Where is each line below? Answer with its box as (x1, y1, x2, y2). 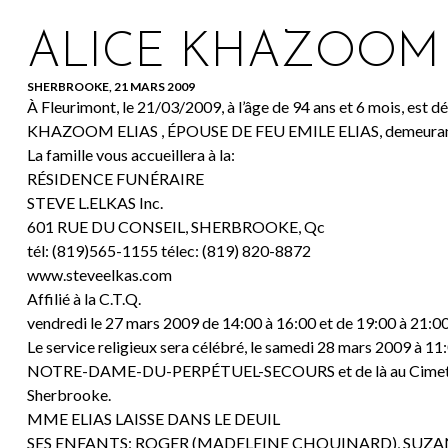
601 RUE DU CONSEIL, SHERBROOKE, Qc (26, 217, 325, 237)
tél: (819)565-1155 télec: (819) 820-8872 (26, 241, 311, 261)
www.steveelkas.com (26, 265, 172, 285)
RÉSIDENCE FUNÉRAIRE (26, 169, 204, 189)
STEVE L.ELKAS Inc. (26, 193, 163, 213)
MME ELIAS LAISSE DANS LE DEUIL (26, 409, 280, 429)
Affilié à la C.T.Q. (26, 289, 141, 309)
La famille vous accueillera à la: (26, 145, 235, 165)
